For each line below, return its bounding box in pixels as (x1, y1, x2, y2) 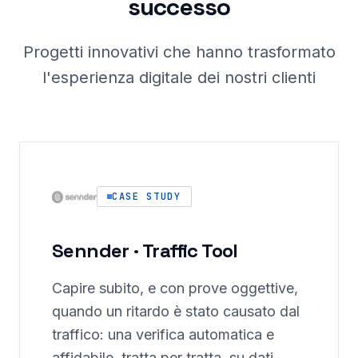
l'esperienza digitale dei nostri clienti (42, 68, 316, 87)
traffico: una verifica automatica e (52, 326, 274, 343)
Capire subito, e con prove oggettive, (52, 280, 298, 296)
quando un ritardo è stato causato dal (52, 303, 300, 320)
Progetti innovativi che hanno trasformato (22, 42, 336, 62)
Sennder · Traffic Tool (52, 238, 238, 263)
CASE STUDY (112, 190, 181, 203)
